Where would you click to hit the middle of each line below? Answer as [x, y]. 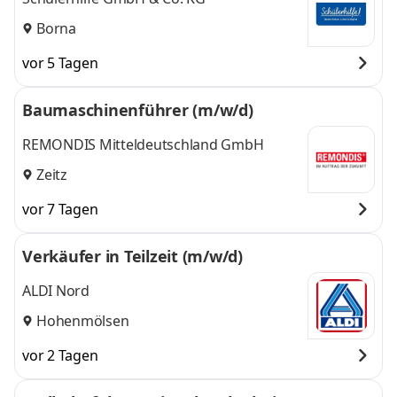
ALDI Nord [56, 291]
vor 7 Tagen [60, 209]
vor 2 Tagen [60, 355]
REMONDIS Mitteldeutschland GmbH [143, 145]
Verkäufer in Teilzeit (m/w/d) [132, 256]
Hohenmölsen [83, 320]
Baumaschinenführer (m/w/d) [138, 110]
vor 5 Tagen [60, 63]
